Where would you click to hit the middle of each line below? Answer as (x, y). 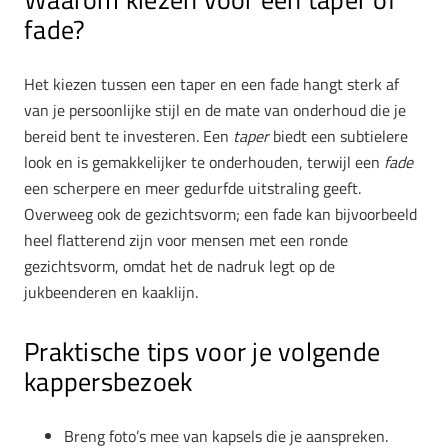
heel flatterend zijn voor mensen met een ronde (186, 239)
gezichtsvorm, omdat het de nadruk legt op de (179, 265)
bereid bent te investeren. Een (128, 135)
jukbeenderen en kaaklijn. (111, 291)
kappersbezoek (108, 381)
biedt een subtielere (338, 135)
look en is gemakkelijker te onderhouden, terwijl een (204, 161)
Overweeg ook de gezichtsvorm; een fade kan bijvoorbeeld (220, 213)
